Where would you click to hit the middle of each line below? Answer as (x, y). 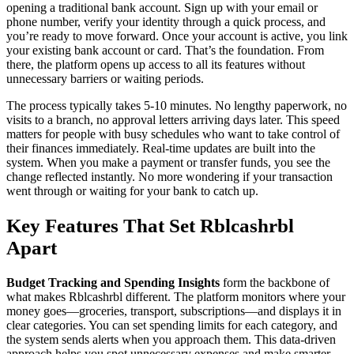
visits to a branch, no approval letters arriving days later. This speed (173, 120)
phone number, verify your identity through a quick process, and (166, 22)
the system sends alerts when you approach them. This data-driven (171, 339)
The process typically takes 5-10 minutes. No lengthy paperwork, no (177, 106)
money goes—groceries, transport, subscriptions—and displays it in (174, 311)
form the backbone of (275, 282)
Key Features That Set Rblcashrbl (150, 226)
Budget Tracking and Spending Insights (113, 282)
